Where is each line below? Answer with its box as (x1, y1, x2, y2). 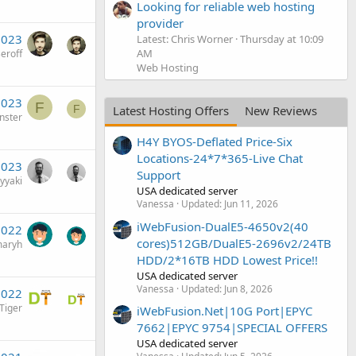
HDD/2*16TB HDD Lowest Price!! (137, 251, 318, 268)
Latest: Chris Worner (137, 31, 233, 46)
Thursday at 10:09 (240, 31, 323, 46)
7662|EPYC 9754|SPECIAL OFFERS (137, 319, 327, 335)
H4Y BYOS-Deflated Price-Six (137, 133, 292, 150)
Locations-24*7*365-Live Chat (137, 150, 303, 167)
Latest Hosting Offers (113, 102, 229, 118)
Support (137, 167, 180, 184)
